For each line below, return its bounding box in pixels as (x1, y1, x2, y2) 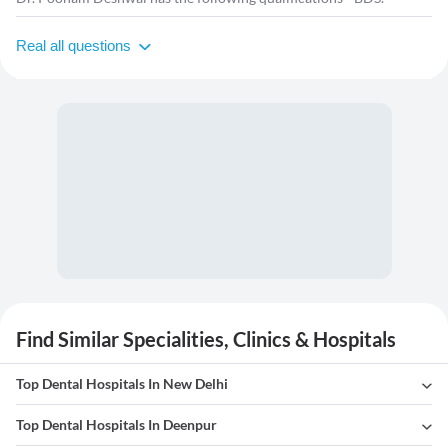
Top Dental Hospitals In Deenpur (16, 416, 217, 434)
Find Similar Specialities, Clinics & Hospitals (16, 327, 396, 352)
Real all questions (16, 37, 131, 55)
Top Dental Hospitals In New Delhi (16, 375, 228, 393)
